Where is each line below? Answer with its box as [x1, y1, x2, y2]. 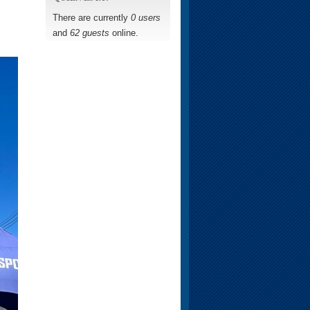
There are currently [53, 12, 131, 23]
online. [109, 27, 138, 38]
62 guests [70, 27, 109, 38]
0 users [131, 12, 161, 23]
